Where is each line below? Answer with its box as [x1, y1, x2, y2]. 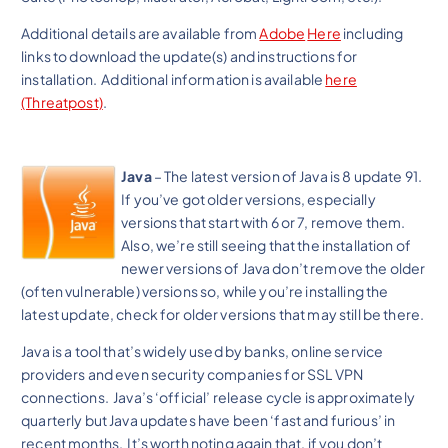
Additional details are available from [21, 24, 260, 43]
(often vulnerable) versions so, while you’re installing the [21, 282, 389, 301]
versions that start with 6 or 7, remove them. [121, 213, 408, 232]
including [340, 24, 404, 43]
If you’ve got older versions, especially [121, 190, 376, 209]
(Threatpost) [21, 93, 103, 112]
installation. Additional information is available [21, 70, 326, 89]
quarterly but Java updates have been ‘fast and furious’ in [21, 411, 396, 430]
